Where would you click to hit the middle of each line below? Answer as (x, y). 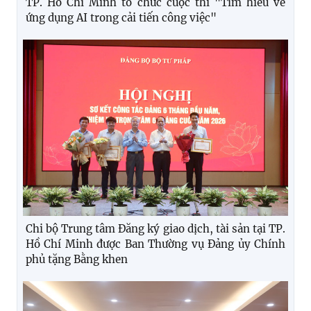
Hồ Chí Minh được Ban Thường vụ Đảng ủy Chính (155, 244)
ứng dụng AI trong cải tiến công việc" (121, 17)
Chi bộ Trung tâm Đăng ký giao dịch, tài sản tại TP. (155, 229)
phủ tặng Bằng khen (77, 260)
